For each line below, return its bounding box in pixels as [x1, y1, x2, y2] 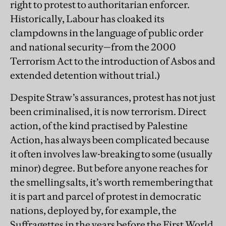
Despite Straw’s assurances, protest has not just [10, 91, 215, 104]
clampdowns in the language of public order [10, 27, 203, 39]
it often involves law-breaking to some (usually [10, 148, 212, 160]
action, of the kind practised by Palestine [10, 120, 188, 132]
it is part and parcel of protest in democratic [10, 190, 201, 203]
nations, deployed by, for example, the [10, 204, 177, 217]
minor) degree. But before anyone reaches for [10, 162, 208, 175]
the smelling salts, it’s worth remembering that [10, 176, 213, 189]
